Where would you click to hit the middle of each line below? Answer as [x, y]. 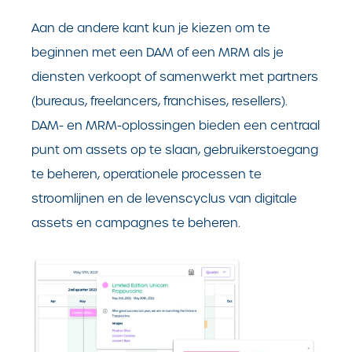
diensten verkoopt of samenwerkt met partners [175, 76]
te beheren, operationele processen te [147, 174]
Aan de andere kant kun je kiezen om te [151, 27]
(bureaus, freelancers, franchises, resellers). [159, 101]
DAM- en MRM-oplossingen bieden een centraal [176, 125]
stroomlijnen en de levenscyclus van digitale [164, 198]
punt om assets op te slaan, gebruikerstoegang [175, 149]
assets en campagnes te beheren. [137, 222]
